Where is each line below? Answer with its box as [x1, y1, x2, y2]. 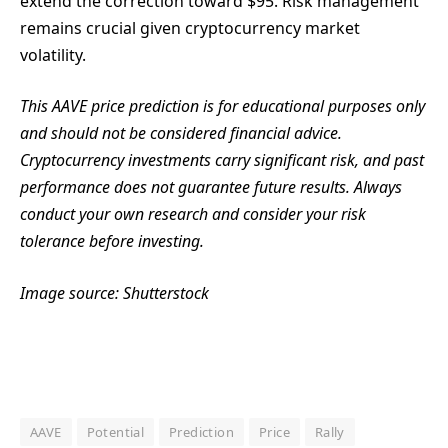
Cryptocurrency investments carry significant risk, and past [20, 149, 424, 172]
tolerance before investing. [20, 230, 204, 253]
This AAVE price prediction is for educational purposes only [20, 95, 425, 118]
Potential [86, 422, 145, 441]
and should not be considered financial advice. [20, 122, 342, 145]
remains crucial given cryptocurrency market [20, 16, 360, 39]
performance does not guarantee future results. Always [20, 176, 402, 199]
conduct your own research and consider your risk [20, 203, 366, 226]
